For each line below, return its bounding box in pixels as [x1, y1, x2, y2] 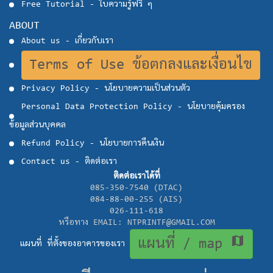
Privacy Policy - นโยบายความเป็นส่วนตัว [21, 84, 190, 93]
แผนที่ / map [138, 236, 230, 252]
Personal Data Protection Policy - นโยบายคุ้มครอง [21, 102, 245, 112]
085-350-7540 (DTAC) [90, 183, 183, 193]
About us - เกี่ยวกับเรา [21, 37, 113, 46]
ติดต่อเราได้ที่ [113, 172, 160, 181]
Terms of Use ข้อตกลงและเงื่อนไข [29, 57, 252, 73]
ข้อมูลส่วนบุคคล [9, 121, 66, 130]
